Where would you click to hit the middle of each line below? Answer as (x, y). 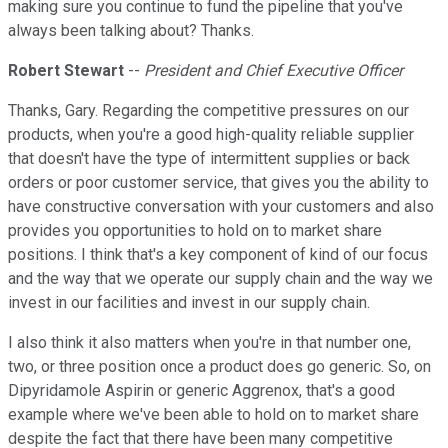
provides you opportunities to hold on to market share (195, 231)
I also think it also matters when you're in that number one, (209, 343)
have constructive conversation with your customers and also (221, 207)
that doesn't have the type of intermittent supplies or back (209, 159)
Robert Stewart (66, 71)
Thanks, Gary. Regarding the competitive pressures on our (208, 111)
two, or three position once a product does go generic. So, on (219, 367)
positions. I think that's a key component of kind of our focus (218, 255)
